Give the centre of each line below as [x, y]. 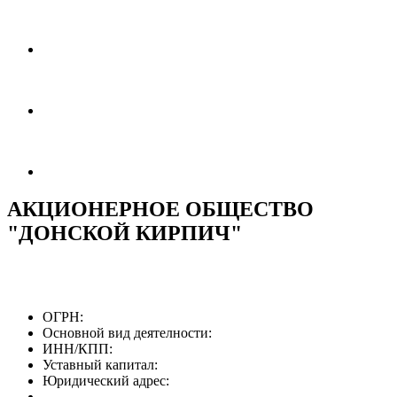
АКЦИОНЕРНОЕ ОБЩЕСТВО [160, 209]
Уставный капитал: [100, 364]
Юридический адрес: [106, 380]
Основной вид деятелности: [127, 332]
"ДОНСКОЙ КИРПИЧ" [125, 233]
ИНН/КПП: [78, 348]
